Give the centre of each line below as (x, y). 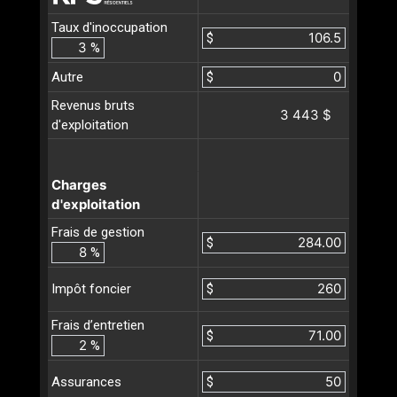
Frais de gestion (98, 232)
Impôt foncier (91, 289)
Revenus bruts (93, 105)
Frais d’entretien (98, 325)
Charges (79, 184)
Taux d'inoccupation (109, 27)
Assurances (86, 382)
